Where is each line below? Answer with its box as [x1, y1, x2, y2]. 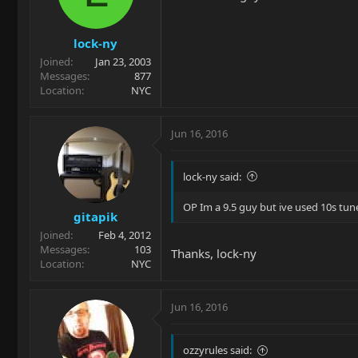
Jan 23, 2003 [95, 54, 151, 69]
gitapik [74, 209, 117, 225]
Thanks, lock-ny [171, 245, 257, 261]
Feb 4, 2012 [98, 228, 151, 242]
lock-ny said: [183, 169, 241, 184]
